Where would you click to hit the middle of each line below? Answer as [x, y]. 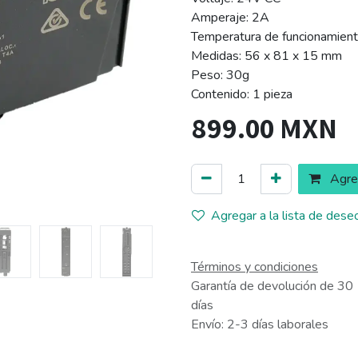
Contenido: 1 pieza [242, 94]
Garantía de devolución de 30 [272, 286]
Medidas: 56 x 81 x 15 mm [267, 56]
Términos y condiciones [255, 267]
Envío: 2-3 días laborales [260, 324]
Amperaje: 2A [230, 18]
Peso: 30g [220, 75]
